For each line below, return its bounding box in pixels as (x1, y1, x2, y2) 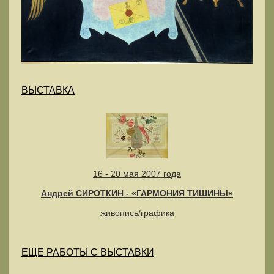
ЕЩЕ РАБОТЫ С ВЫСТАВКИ (21, 246, 154, 257)
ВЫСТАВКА (21, 84, 75, 95)
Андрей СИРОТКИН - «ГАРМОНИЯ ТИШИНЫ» (41, 188, 233, 198)
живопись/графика (100, 207, 174, 218)
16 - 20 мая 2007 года (93, 168, 181, 179)
